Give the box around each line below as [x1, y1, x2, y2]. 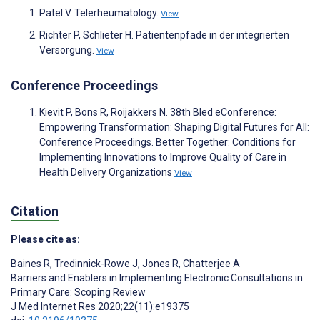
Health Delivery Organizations [39, 166, 174, 179]
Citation [11, 203, 59, 219]
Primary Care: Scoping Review [11, 286, 146, 298]
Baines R [11, 257, 50, 269]
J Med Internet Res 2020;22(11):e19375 [11, 300, 189, 312]
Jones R [140, 257, 179, 269]
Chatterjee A [181, 257, 240, 269]
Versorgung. [39, 44, 96, 56]
